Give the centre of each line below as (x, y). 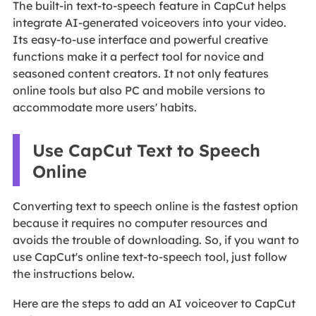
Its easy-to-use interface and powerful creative (140, 39)
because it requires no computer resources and (140, 223)
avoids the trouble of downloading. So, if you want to (156, 240)
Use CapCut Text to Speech (146, 151)
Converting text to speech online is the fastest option (155, 206)
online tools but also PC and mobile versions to (139, 90)
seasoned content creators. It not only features (140, 73)
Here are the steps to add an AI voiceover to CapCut (154, 304)
